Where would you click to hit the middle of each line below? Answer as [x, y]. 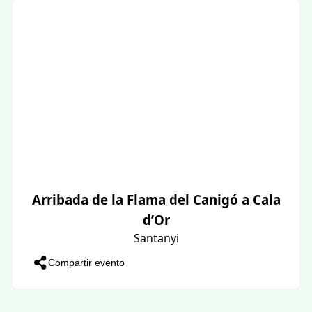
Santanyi [156, 238]
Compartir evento [86, 262]
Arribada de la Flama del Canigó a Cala [156, 199]
